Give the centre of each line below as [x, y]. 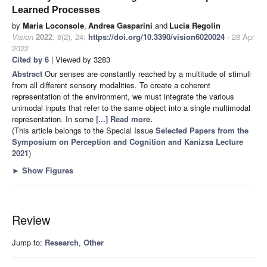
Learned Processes [56, 10]
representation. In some [54, 119]
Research [62, 242]
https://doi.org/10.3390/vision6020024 [156, 36]
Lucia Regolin [195, 25]
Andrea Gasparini [120, 25]
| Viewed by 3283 [80, 59]
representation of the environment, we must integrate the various [123, 96]
